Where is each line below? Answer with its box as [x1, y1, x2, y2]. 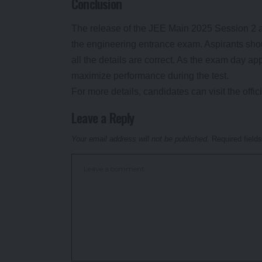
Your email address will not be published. [71, 134, 209, 143]
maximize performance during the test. [71, 70, 229, 81]
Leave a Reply [71, 108, 135, 127]
